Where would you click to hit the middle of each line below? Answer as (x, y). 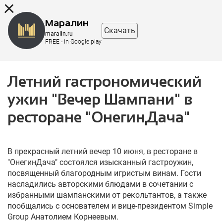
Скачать (120, 30)
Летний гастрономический (105, 82)
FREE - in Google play (73, 41)
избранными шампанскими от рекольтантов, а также (107, 195)
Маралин (67, 23)
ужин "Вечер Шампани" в (100, 99)
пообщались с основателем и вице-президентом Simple (110, 206)
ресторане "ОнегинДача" (99, 117)
